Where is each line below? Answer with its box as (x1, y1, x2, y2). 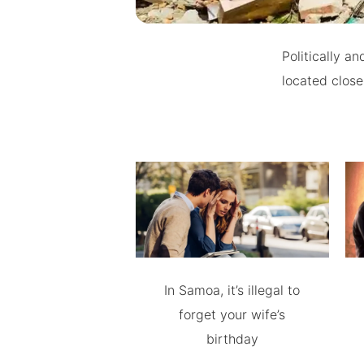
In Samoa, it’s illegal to (164, 282, 301, 299)
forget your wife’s (179, 306, 286, 323)
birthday (206, 331, 258, 348)
